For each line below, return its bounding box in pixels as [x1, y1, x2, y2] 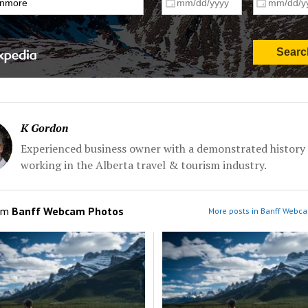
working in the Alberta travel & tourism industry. [20, 157, 267, 173]
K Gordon [20, 120, 68, 136]
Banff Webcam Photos [11, 204, 124, 219]
